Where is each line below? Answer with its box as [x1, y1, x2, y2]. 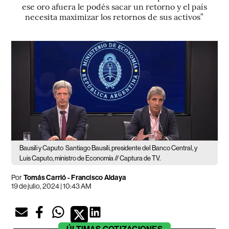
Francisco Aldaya [71, 173, 126, 182]
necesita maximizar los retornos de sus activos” [25, 11, 204, 22]
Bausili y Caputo [19, 144, 64, 152]
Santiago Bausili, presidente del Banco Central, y [65, 144, 198, 152]
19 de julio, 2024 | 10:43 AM [11, 181, 92, 190]
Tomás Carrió [23, 173, 66, 182]
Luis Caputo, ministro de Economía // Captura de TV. [19, 154, 161, 162]
